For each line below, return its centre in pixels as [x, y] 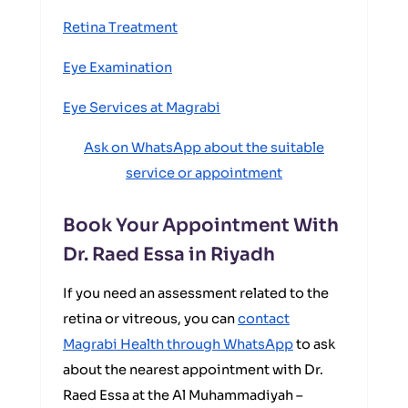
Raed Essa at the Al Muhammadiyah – [183, 395]
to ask [314, 344]
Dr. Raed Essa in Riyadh [169, 255]
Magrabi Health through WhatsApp [178, 344]
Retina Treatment [120, 27]
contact [264, 319]
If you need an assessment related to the [196, 293]
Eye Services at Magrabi [142, 107]
